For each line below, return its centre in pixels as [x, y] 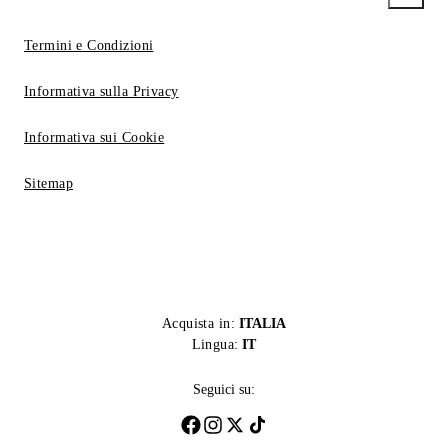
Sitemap [48, 183]
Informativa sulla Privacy [101, 91]
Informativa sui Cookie [94, 137]
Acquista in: [198, 323]
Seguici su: [224, 389]
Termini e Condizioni [89, 45]
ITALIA [263, 323]
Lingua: [215, 344]
